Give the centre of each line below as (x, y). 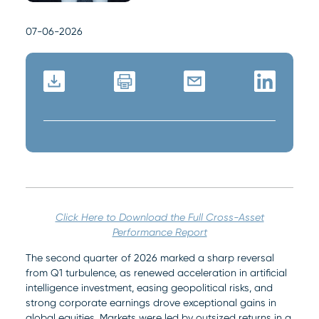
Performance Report (159, 232)
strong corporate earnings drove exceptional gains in (151, 302)
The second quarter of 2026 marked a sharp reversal (150, 257)
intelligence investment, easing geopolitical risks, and (149, 287)
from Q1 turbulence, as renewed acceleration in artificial (156, 272)
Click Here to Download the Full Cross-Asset (159, 217)
